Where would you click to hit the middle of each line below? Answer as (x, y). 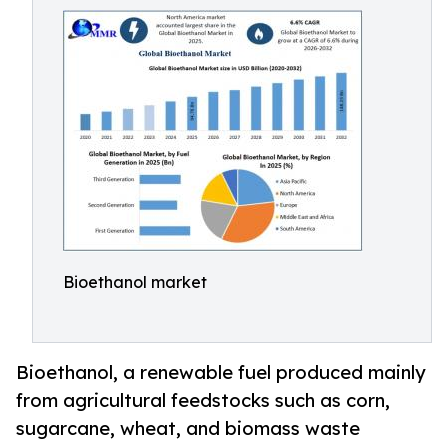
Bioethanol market (135, 282)
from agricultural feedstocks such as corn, (203, 400)
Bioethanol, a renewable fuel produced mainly (221, 372)
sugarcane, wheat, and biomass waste (188, 428)
